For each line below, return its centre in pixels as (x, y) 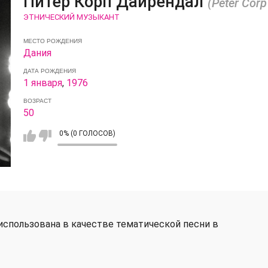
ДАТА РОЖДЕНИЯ (49, 71)
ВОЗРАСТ (37, 100)
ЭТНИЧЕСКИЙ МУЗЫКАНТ (71, 17)
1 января (42, 83)
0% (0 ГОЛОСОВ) (87, 133)
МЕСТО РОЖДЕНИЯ (52, 41)
